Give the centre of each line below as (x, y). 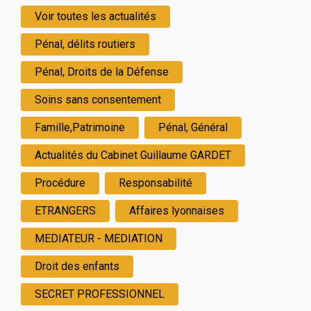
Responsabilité (155, 183)
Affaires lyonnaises (176, 211)
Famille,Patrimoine (79, 127)
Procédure (60, 183)
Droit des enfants (77, 266)
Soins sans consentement (98, 100)
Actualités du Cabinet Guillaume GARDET (133, 155)
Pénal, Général (193, 127)
